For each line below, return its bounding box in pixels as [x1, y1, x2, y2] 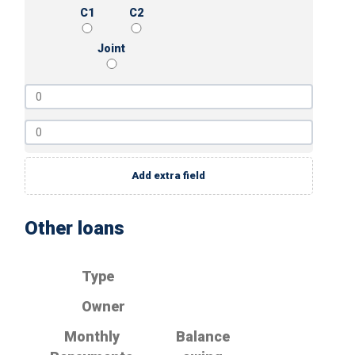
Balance [175, 328, 230, 345]
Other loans [24, 217, 124, 240]
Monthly [63, 328, 120, 345]
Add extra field [132, 170, 206, 182]
